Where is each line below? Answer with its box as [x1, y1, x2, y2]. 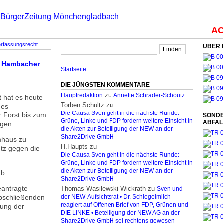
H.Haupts [61, 143, 88, 150]
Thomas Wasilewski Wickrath [61, 185, 146, 192]
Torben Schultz [61, 101, 104, 109]
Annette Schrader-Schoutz [113, 92, 185, 98]
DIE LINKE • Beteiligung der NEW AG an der [61, 210, 180, 216]
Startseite [61, 66, 86, 72]
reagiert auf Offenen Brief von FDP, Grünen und [61, 202, 188, 208]
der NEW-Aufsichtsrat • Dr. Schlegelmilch [61, 194, 171, 200]
